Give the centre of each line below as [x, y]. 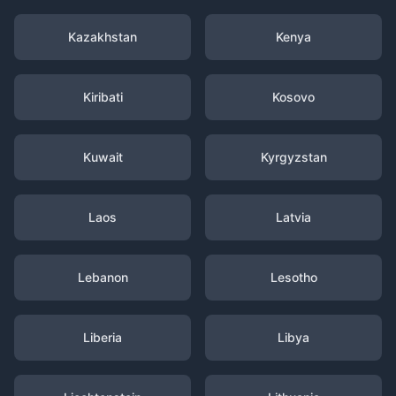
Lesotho [293, 277]
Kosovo [293, 97]
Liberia [103, 337]
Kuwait [103, 157]
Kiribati [103, 97]
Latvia [293, 217]
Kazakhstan [103, 37]
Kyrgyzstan [293, 157]
